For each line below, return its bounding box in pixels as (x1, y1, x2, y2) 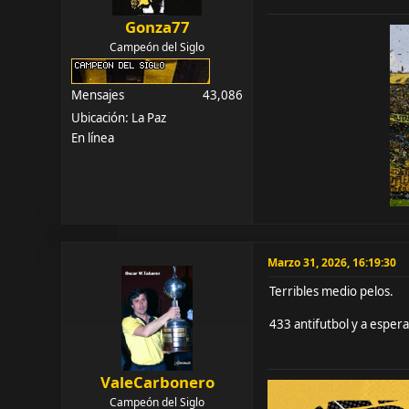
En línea (71, 129, 115, 146)
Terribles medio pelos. (269, 282, 394, 299)
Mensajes (71, 86, 125, 103)
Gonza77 (124, 16, 190, 37)
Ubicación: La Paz (71, 109, 167, 126)
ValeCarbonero (100, 371, 215, 393)
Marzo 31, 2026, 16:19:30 (267, 254, 397, 270)
